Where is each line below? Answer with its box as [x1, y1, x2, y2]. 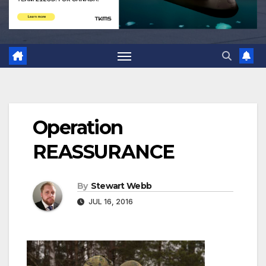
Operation [33, 116, 123, 140]
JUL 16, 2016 [87, 197, 133, 207]
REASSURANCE [33, 140, 175, 164]
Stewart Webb [90, 180, 152, 192]
